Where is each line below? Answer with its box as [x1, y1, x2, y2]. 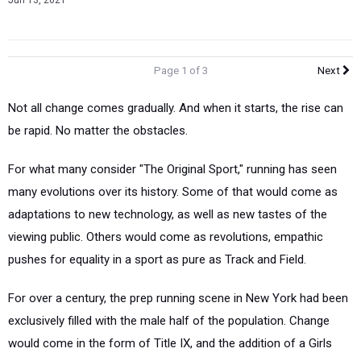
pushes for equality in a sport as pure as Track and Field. [8, 252, 306, 267]
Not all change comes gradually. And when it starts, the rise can [8, 101, 343, 115]
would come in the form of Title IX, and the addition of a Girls [8, 336, 332, 351]
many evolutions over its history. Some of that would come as [8, 185, 338, 199]
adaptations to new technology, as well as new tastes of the [8, 207, 327, 222]
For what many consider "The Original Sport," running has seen [8, 162, 337, 176]
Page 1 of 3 [153, 64, 208, 77]
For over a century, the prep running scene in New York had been [8, 291, 348, 305]
